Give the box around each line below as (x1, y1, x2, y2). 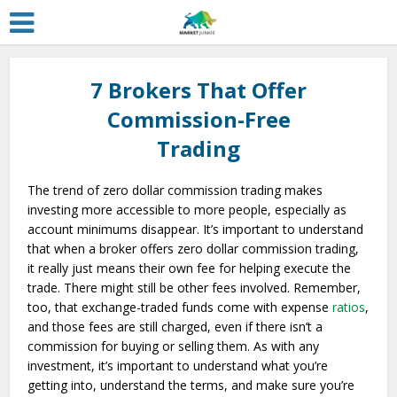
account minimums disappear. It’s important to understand (27, 221, 364, 237)
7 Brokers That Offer (90, 75, 307, 105)
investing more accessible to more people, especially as (27, 201, 347, 218)
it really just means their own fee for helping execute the (27, 260, 352, 276)
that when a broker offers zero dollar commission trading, (27, 240, 360, 257)
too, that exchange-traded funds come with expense (27, 299, 333, 315)
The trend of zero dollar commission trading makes (27, 182, 323, 198)
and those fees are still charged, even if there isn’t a (27, 318, 323, 335)
